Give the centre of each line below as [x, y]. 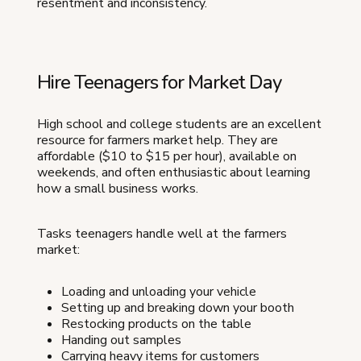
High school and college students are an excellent [179, 124]
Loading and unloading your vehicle [159, 292]
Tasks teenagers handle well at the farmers [162, 234]
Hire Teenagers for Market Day [159, 82]
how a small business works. [118, 189]
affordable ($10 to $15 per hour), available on [167, 156]
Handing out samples [121, 340]
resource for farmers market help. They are [158, 140]
